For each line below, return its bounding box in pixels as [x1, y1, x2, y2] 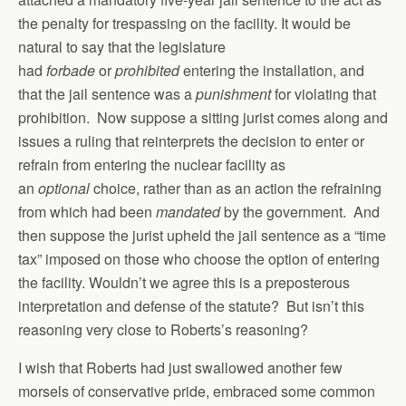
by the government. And [224, 201, 380, 222]
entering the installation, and [179, 60, 364, 81]
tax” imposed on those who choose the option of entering [18, 248, 380, 269]
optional [38, 178, 90, 198]
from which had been [18, 201, 156, 222]
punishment [196, 83, 275, 104]
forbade [46, 60, 95, 81]
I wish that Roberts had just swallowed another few [18, 357, 343, 378]
